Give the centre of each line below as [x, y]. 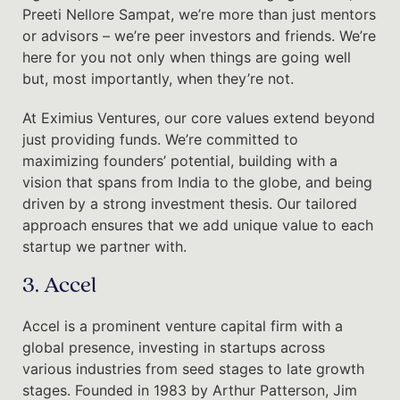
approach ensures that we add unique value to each [198, 225]
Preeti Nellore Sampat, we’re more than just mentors [199, 14]
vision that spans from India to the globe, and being [197, 182]
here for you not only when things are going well [187, 57]
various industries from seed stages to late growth [193, 368]
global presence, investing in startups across [174, 347]
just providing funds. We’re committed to [160, 139]
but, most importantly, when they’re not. [158, 78]
